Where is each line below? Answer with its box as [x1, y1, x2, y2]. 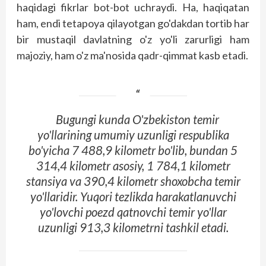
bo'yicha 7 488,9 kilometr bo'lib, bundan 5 [28, 143, 237, 158]
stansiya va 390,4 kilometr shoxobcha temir [26, 174, 240, 189]
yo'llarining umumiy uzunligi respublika [37, 128, 229, 142]
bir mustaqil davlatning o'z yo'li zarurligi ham [17, 33, 249, 46]
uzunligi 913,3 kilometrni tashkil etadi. [37, 220, 229, 235]
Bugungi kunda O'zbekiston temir [56, 112, 219, 127]
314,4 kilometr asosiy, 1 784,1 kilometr [36, 159, 230, 173]
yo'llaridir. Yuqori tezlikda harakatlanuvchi [30, 189, 236, 204]
